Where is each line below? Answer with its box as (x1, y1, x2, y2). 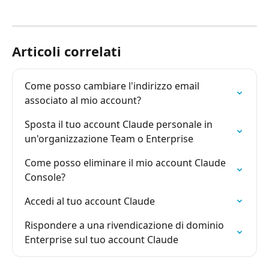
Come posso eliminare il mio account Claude (25, 156, 228, 170)
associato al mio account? (25, 94, 141, 107)
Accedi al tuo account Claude (25, 195, 155, 208)
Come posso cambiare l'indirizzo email (25, 79, 202, 93)
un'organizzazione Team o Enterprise (25, 132, 193, 146)
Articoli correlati (12, 42, 121, 61)
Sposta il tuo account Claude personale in (25, 118, 215, 131)
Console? (25, 171, 65, 184)
